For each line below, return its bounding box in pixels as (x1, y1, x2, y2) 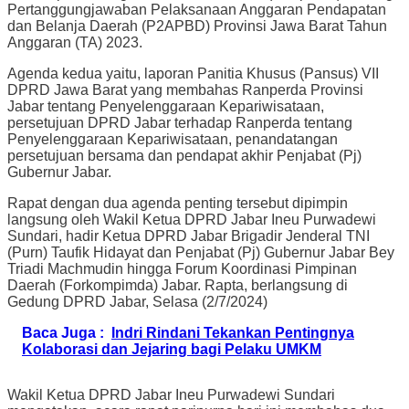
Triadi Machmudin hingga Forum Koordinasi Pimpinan (7, 260, 357, 277)
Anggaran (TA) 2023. (7, 34, 142, 50)
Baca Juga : (22, 324, 104, 341)
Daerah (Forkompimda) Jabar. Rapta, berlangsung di (7, 277, 348, 293)
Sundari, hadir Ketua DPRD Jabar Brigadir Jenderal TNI (7, 227, 370, 244)
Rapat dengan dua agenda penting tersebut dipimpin (7, 194, 348, 211)
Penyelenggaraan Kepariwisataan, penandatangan (7, 131, 338, 147)
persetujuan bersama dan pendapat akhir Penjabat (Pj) (7, 147, 362, 163)
